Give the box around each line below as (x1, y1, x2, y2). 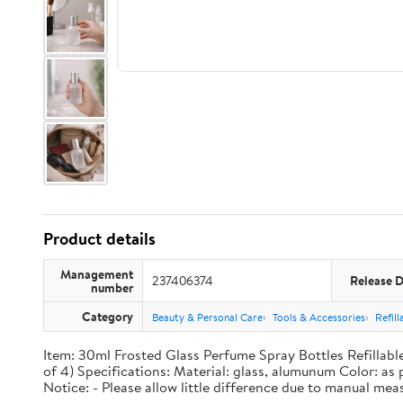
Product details (43, 227, 156, 250)
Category (82, 308, 133, 325)
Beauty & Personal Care (152, 309, 263, 325)
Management (60, 265, 133, 282)
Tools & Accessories (273, 309, 365, 325)
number (91, 279, 133, 296)
